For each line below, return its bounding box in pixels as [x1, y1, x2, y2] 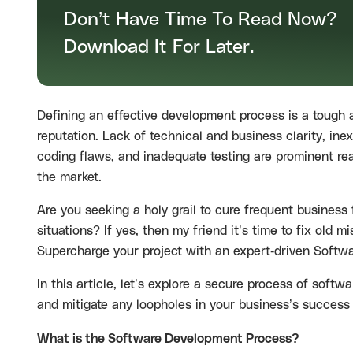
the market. [37, 171, 106, 184]
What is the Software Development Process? [37, 333, 299, 345]
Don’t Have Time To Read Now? [64, 9, 336, 29]
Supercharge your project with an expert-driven [37, 245, 314, 258]
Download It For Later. [64, 37, 254, 57]
